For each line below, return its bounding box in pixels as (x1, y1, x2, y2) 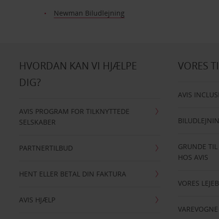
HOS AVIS (178, 153, 209, 162)
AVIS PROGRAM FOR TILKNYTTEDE (19, 107, 130, 116)
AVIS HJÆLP (19, 195, 55, 204)
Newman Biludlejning (53, 8, 125, 18)
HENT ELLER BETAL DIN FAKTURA (19, 169, 126, 178)
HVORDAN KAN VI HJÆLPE (19, 59, 137, 72)
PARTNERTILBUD (19, 143, 73, 153)
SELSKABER (19, 117, 56, 127)
